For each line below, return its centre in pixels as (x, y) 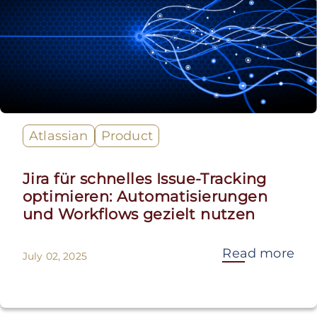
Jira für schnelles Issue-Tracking (145, 179)
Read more (258, 254)
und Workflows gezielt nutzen (139, 214)
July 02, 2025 (55, 257)
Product (127, 136)
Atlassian (59, 136)
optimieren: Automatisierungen (145, 197)
